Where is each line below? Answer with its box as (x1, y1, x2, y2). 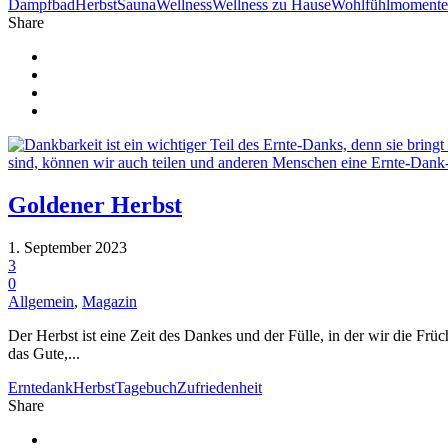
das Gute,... (8, 344, 80, 362)
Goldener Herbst (8, 191, 182, 218)
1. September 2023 (8, 238, 127, 256)
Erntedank (8, 378, 73, 396)
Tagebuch (115, 378, 177, 396)
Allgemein (8, 292, 74, 310)
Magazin (82, 292, 137, 310)
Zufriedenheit (177, 378, 262, 396)
